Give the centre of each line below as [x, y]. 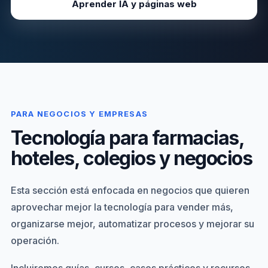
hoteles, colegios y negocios [131, 158]
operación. [35, 240]
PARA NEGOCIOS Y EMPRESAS [79, 114]
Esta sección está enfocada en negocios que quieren [130, 190]
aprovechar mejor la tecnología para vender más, [122, 207]
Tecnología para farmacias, [127, 138]
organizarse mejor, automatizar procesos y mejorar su [132, 224]
